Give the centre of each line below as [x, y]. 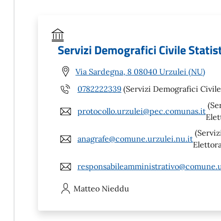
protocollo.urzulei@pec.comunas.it [142, 111]
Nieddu [115, 188]
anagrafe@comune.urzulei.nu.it [135, 139]
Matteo [87, 188]
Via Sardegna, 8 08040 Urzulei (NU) [140, 71]
